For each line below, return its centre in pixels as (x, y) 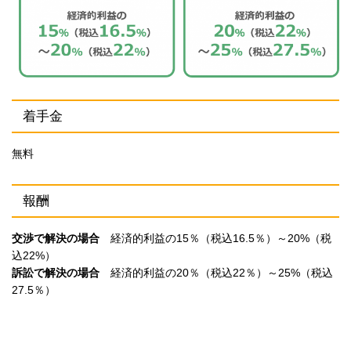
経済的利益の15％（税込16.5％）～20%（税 (215, 238)
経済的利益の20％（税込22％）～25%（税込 (216, 272)
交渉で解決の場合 (56, 238)
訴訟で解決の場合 (56, 272)
